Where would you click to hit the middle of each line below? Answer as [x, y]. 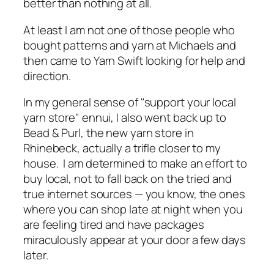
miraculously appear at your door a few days [135, 240]
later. [36, 255]
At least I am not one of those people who [129, 30]
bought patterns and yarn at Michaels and [130, 45]
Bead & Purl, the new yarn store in [109, 133]
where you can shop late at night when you [133, 209]
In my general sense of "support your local [130, 102]
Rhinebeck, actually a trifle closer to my [122, 148]
